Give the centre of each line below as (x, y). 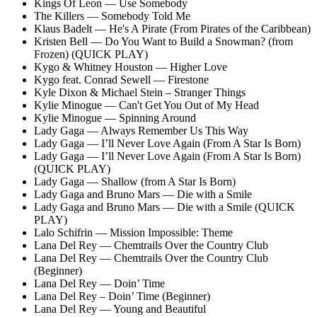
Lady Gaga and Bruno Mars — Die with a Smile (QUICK (165, 207)
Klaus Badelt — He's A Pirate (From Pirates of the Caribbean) (172, 28)
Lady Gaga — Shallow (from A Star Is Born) (135, 181)
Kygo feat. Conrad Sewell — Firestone (121, 79)
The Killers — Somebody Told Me (112, 16)
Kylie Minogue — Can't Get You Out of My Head (146, 105)
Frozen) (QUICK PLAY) (91, 54)
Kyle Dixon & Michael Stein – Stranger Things (140, 92)
